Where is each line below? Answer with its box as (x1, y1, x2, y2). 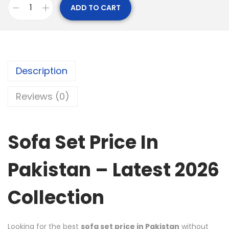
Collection (8, 185, 104, 211)
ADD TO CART (71, 3, 121, 13)
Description (16, 64, 67, 77)
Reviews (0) (16, 90, 70, 103)
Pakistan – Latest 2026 (8, 157, 219, 183)
